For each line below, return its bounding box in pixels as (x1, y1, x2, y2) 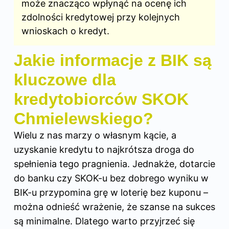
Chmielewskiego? (14, 109, 153, 128)
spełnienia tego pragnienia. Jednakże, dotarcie (14, 158, 215, 169)
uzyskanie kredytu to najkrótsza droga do (14, 144, 194, 155)
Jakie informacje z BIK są (14, 51, 212, 70)
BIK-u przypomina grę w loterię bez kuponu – (14, 187, 208, 198)
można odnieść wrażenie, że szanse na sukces (14, 201, 215, 212)
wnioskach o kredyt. (21, 25, 109, 36)
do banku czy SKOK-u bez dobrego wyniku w (14, 172, 209, 184)
